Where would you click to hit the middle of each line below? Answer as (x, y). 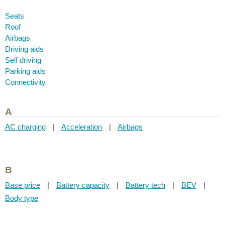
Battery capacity (83, 185)
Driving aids (24, 49)
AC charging (25, 127)
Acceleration (82, 127)
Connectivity (25, 82)
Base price (23, 185)
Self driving (23, 60)
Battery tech (145, 185)
